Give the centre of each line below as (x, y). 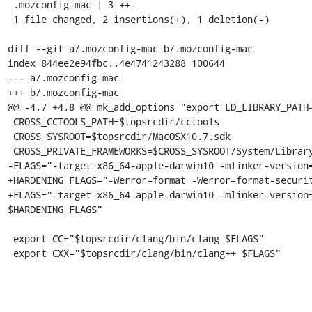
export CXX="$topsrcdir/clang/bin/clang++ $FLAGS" (147, 253)
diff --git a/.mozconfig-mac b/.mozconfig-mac (130, 48)
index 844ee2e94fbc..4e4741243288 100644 (116, 63)
